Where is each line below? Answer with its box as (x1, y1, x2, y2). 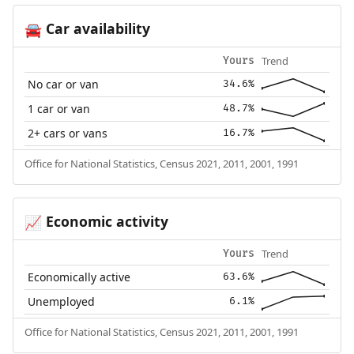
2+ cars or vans (28, 125, 108, 141)
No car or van (28, 76, 100, 92)
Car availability (41, 19, 150, 39)
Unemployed (28, 293, 96, 309)
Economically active (28, 269, 131, 284)
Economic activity (41, 211, 168, 231)
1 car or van (28, 100, 91, 116)
